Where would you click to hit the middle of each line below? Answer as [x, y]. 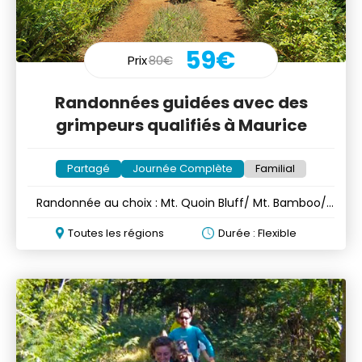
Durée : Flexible [257, 234]
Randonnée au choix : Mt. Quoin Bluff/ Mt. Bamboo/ [181, 203]
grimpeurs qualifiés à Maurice [181, 126]
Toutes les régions [116, 234]
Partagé [88, 169]
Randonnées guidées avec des [181, 103]
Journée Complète [183, 169]
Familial [275, 169]
